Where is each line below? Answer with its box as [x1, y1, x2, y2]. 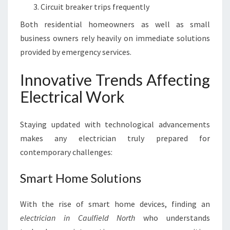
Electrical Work [20, 87, 125, 106]
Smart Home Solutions [20, 170, 141, 185]
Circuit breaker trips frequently [41, 2, 149, 12]
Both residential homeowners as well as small [20, 19, 210, 29]
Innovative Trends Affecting [20, 70, 210, 89]
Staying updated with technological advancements [20, 119, 210, 129]
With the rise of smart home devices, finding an [20, 199, 210, 209]
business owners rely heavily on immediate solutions [20, 33, 210, 43]
